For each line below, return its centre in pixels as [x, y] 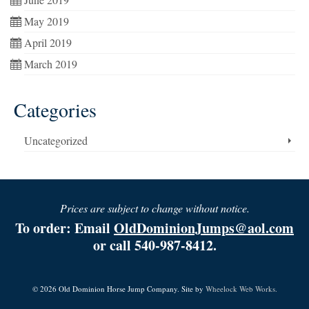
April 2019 [48, 42]
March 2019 [51, 64]
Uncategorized [56, 140]
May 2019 [47, 21]
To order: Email [64, 228]
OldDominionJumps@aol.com [204, 228]
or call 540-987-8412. [154, 245]
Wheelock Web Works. [241, 289]
